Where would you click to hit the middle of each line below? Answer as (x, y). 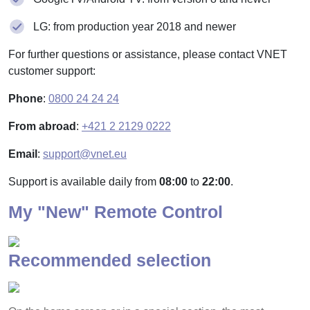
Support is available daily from (84, 181)
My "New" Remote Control (116, 211)
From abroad (42, 126)
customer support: (52, 71)
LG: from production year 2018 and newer (135, 26)
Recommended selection (110, 260)
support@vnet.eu (85, 154)
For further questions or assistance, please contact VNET (148, 54)
